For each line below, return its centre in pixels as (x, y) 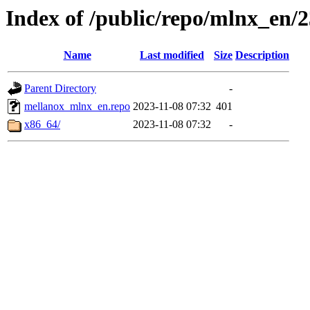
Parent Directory (60, 89)
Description (262, 55)
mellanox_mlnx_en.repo (77, 107)
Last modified (172, 55)
